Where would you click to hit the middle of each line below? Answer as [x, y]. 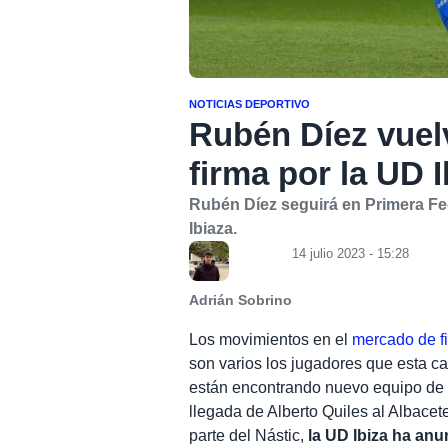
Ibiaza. [213, 228]
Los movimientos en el [269, 339]
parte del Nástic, [249, 435]
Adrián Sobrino [241, 300]
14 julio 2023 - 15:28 [351, 253]
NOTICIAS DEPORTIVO [250, 103]
